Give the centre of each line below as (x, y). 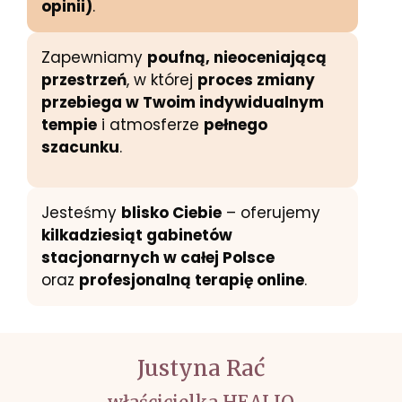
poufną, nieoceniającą (237, 58)
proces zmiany (256, 80)
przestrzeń (84, 80)
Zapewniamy (94, 58)
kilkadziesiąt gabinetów (137, 236)
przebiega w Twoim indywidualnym (183, 103)
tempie (69, 125)
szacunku (80, 148)
